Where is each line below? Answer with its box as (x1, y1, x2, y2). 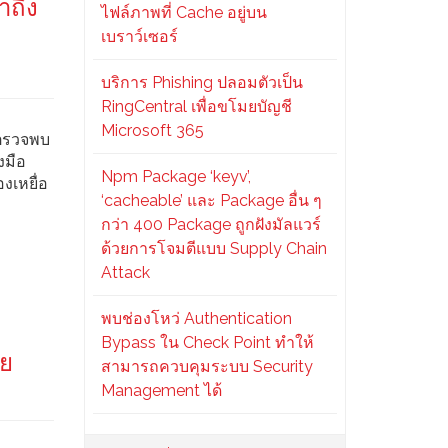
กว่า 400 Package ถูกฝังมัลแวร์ (100, 215, 321, 234)
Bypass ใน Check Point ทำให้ (100, 333, 314, 352)
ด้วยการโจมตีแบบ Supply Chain (100, 239, 327, 258)
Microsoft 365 (100, 121, 204, 140)
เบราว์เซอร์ (100, 27, 178, 46)
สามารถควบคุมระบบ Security (100, 357, 313, 376)
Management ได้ (100, 381, 222, 400)
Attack (100, 263, 150, 282)
